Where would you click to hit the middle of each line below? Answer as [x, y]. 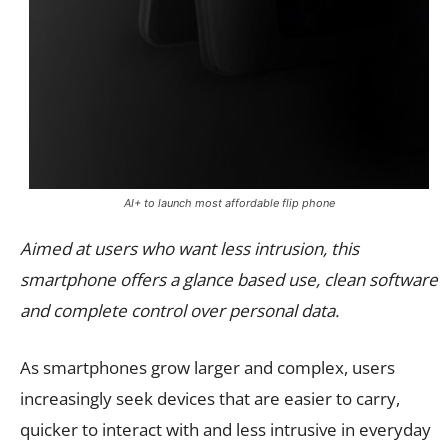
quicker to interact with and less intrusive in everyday [225, 429]
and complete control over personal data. [179, 310]
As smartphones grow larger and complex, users [207, 367]
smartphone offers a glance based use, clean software [229, 279]
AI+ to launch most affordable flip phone [229, 202]
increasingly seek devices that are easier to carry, [210, 398]
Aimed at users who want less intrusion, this [189, 248]
